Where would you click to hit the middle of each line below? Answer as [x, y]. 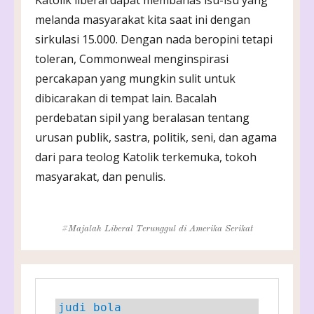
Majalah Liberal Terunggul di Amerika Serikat [160, 228]
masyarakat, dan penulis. [100, 176]
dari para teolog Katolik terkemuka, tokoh [146, 157]
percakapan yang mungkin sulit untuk [135, 78]
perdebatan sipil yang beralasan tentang [142, 117]
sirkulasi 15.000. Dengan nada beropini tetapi [154, 39]
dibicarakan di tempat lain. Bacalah [126, 98]
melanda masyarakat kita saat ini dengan [143, 19]
